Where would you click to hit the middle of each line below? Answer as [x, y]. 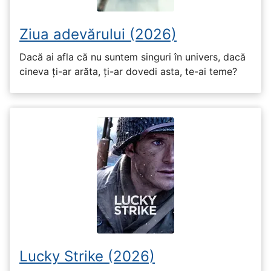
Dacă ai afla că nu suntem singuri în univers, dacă [132, 57]
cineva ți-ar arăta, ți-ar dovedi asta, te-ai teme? [128, 71]
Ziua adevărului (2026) [98, 34]
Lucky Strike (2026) [87, 256]
